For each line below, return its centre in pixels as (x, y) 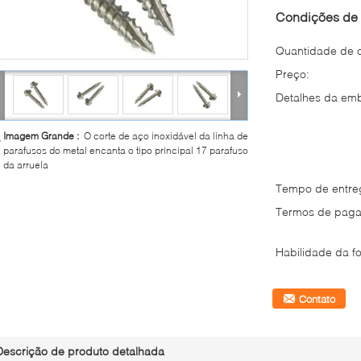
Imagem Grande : (44, 136)
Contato (317, 299)
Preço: (293, 74)
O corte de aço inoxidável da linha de (166, 136)
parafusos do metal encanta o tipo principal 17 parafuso (126, 150)
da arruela (26, 165)
